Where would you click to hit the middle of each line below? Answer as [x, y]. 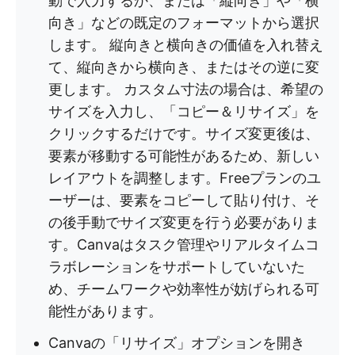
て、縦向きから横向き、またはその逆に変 [184, 67]
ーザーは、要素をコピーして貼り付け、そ [184, 200]
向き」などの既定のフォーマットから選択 [184, 23]
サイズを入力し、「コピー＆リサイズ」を [184, 111]
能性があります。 [105, 311]
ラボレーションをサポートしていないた [177, 267]
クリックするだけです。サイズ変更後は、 [184, 134]
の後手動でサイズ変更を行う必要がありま [184, 222]
